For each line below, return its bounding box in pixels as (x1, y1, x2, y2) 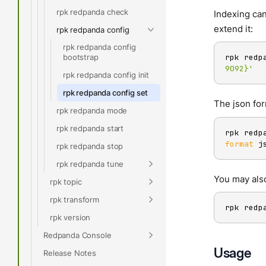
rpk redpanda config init (63, 69, 150, 80)
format (225, 138, 254, 149)
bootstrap (63, 52, 99, 62)
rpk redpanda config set (63, 87, 148, 97)
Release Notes (43, 248, 96, 258)
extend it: (214, 23, 253, 34)
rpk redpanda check (56, 7, 129, 17)
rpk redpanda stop (56, 141, 123, 151)
